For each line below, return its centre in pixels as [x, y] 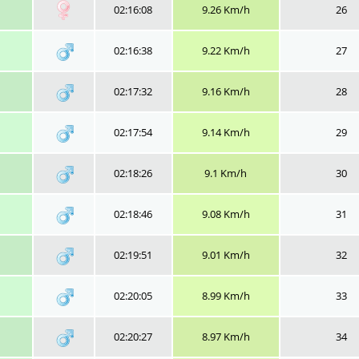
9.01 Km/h [226, 255]
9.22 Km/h [226, 50]
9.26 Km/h [226, 10]
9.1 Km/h [226, 173]
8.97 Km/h [226, 337]
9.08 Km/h [226, 214]
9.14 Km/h [226, 132]
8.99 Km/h [226, 296]
